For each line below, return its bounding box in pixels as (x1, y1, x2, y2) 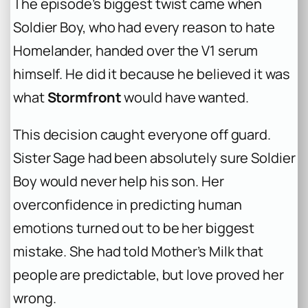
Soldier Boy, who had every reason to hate (13, 18, 275, 37)
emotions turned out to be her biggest (13, 219, 255, 238)
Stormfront (47, 88, 122, 107)
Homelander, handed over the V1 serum (13, 41, 258, 60)
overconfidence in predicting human (13, 195, 242, 214)
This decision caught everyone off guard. (13, 125, 271, 144)
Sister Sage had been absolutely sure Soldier (13, 148, 296, 168)
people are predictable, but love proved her (13, 265, 284, 285)
